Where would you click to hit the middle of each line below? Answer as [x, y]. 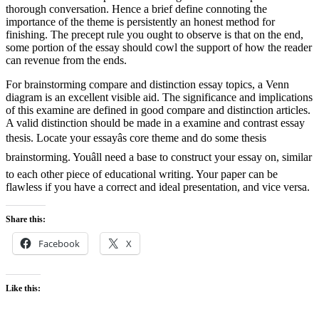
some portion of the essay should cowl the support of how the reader [159, 48]
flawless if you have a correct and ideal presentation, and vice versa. [158, 187]
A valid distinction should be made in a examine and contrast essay [155, 123]
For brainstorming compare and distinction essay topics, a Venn [147, 85]
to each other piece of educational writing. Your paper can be [142, 174]
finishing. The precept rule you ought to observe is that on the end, [155, 35]
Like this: [23, 289]
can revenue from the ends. [66, 61]
